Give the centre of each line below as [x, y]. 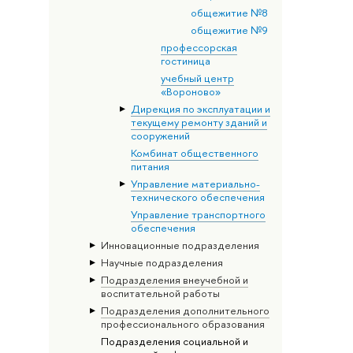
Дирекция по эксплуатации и [200, 108]
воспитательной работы [160, 293]
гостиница [185, 60]
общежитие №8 [229, 12]
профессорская [199, 47]
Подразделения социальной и [174, 341]
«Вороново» [190, 91]
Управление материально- [195, 183]
